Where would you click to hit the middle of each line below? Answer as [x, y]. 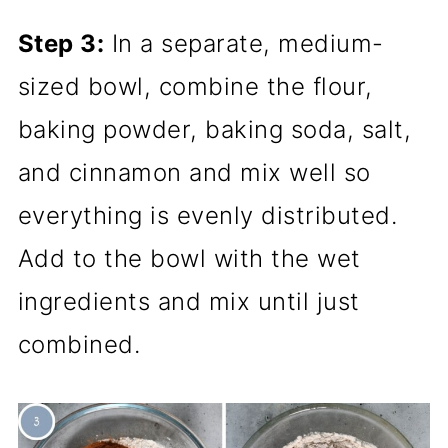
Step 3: [61, 44]
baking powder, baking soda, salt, [214, 130]
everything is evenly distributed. [207, 216]
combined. [79, 345]
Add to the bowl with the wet [189, 259]
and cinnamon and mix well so [194, 173]
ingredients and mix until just [188, 302]
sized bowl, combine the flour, [195, 87]
